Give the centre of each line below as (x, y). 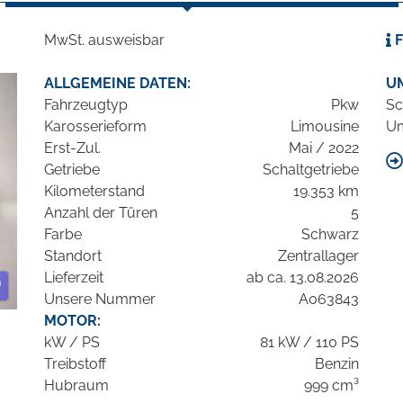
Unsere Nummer (100, 300)
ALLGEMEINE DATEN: (117, 84)
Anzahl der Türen (101, 213)
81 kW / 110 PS (309, 343)
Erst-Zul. (72, 148)
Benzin (337, 364)
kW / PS (72, 343)
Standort (73, 256)
